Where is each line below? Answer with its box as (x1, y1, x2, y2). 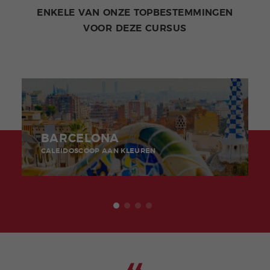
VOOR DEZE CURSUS (83, 24, 187, 34)
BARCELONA (40, 133, 119, 145)
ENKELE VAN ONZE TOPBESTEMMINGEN (37, 8, 233, 18)
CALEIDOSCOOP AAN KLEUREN (40, 147, 156, 155)
